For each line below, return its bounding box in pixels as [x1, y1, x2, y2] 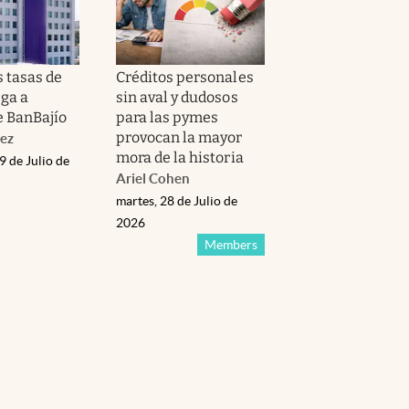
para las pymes [116, 108, 219, 126]
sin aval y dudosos [116, 88, 238, 106]
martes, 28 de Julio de [116, 193, 237, 208]
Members [204, 236, 257, 252]
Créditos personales [116, 68, 254, 86]
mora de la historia [116, 148, 244, 166]
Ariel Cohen [116, 170, 190, 186]
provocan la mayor [116, 128, 243, 146]
